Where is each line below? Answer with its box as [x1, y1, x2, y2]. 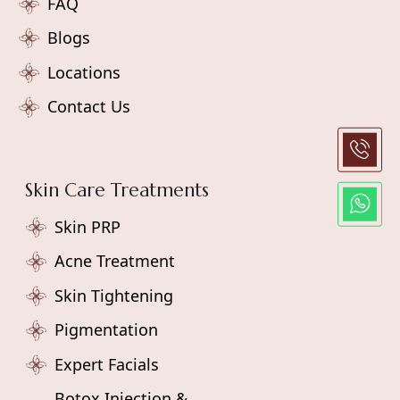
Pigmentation [54, 319, 158, 341]
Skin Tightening [54, 284, 173, 306]
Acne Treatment [54, 250, 175, 272]
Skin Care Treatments [25, 178, 209, 202]
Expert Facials [54, 353, 159, 375]
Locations [47, 61, 121, 83]
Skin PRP [54, 215, 121, 237]
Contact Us [47, 96, 130, 118]
